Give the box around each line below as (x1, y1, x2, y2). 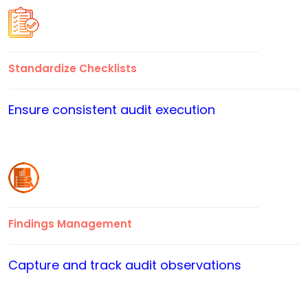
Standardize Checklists (8, 61, 137, 76)
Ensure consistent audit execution (8, 101, 215, 119)
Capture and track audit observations (8, 256, 241, 274)
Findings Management (8, 217, 132, 232)
